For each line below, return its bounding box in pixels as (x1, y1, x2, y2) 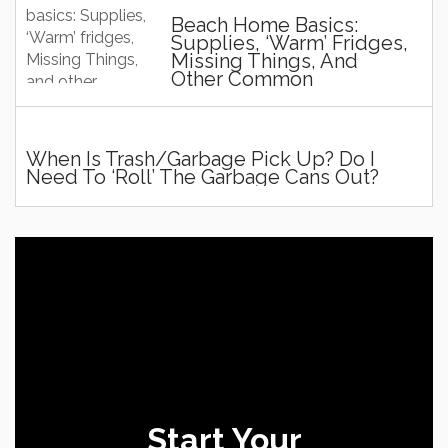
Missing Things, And (171, 49, 358, 73)
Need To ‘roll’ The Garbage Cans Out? (26, 165, 379, 189)
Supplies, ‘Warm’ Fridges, (171, 31, 408, 55)
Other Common (171, 67, 313, 91)
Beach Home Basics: (171, 13, 358, 37)
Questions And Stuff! (171, 85, 362, 109)
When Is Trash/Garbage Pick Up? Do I (26, 147, 375, 171)
